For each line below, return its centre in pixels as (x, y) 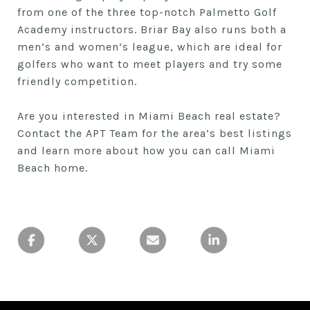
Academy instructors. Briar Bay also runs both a (152, 30)
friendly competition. (77, 82)
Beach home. (53, 168)
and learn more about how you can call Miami (146, 151)
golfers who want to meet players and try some (150, 64)
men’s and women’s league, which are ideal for (150, 47)
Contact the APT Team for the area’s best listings (155, 134)
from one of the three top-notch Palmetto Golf (147, 12)
